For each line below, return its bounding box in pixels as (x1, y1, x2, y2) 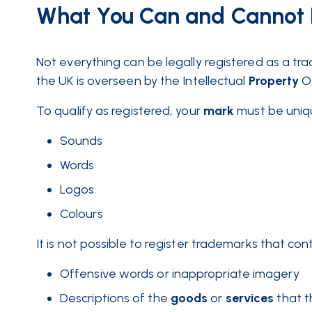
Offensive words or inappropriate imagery (60, 266, 299, 281)
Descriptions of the (60, 290, 168, 306)
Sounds (60, 133, 103, 148)
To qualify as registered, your (36, 103, 201, 118)
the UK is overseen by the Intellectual (36, 73, 246, 88)
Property (248, 73, 299, 88)
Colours (60, 206, 103, 221)
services (225, 290, 274, 306)
